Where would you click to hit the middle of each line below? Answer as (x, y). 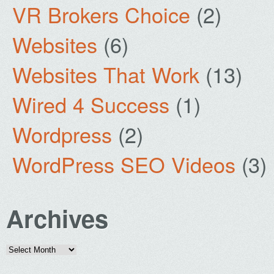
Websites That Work (106, 74)
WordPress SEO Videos (124, 164)
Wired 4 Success (91, 104)
